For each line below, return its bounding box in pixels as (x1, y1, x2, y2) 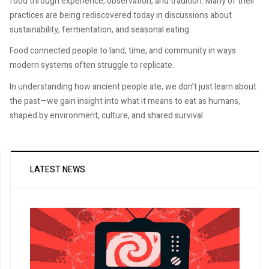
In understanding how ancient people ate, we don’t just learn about (10, 80, 256, 93)
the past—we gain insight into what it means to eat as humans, (10, 94, 240, 107)
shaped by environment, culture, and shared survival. (10, 109, 205, 122)
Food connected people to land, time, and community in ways (10, 44, 236, 58)
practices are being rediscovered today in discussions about (10, 8, 232, 22)
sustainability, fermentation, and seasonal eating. (10, 23, 191, 36)
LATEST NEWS (30, 163, 85, 176)
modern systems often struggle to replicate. (10, 59, 174, 72)
